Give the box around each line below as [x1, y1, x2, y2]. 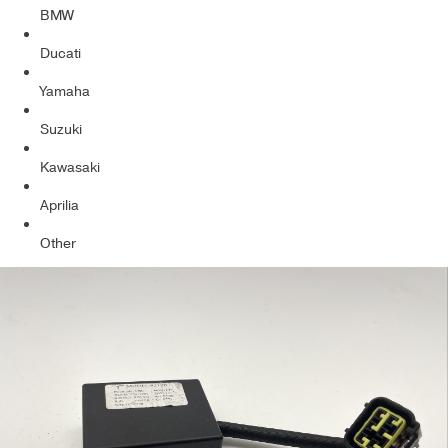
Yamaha [40, 82, 90, 102]
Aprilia [40, 196, 79, 216]
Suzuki [40, 120, 82, 140]
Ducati [40, 44, 81, 64]
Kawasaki [40, 158, 100, 178]
